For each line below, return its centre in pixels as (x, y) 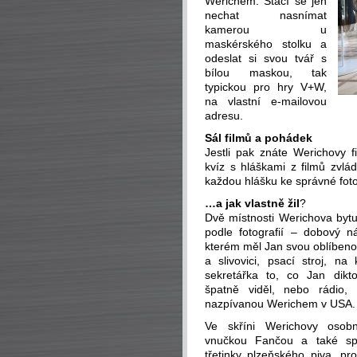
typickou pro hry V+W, (266, 87)
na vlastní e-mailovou (266, 101)
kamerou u (266, 29)
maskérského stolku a (266, 44)
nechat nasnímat (266, 15)
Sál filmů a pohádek (259, 138)
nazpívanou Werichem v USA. (280, 304)
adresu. (224, 116)
